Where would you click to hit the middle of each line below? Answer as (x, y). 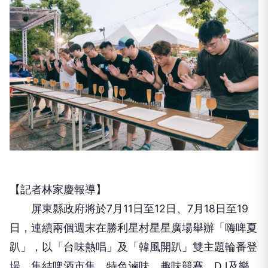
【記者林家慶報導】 (58, 189)
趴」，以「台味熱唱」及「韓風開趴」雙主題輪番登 (133, 247)
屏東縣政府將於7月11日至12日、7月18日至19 (129, 208)
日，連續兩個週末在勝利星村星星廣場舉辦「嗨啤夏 (133, 228)
